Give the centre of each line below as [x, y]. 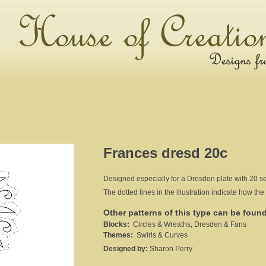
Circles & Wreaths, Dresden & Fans [188, 225]
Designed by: [126, 249]
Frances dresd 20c [165, 153]
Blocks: [116, 225]
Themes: [118, 235]
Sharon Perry [171, 249]
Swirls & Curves [160, 235]
